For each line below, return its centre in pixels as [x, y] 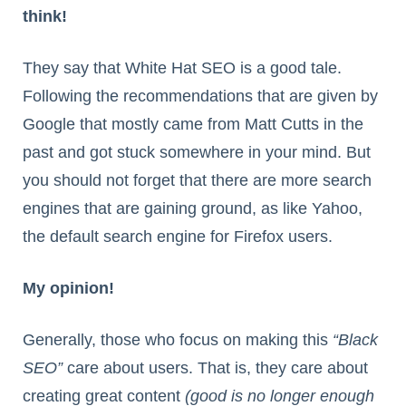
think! [45, 17]
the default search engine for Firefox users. [178, 237]
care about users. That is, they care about [215, 368]
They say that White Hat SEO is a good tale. [182, 68]
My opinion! [68, 289]
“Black [355, 340]
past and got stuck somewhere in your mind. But [197, 153]
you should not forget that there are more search [197, 181]
